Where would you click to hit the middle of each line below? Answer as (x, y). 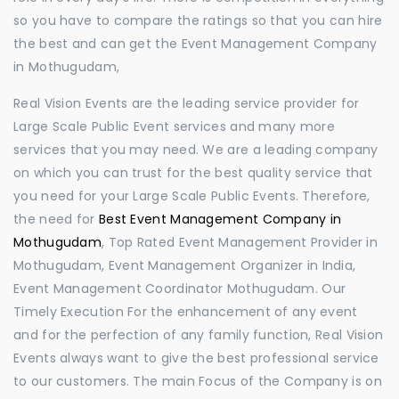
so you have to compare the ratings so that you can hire (198, 20)
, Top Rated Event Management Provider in (240, 242)
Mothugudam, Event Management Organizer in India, (185, 265)
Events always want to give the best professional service (196, 358)
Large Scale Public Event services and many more (175, 126)
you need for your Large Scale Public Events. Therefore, (192, 196)
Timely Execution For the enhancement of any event (186, 312)
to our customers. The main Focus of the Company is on (198, 381)
